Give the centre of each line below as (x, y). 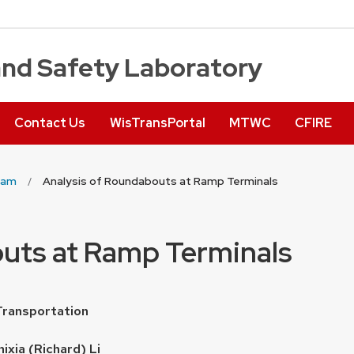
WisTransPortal (157, 122)
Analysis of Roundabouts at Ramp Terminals (160, 181)
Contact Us (50, 122)
